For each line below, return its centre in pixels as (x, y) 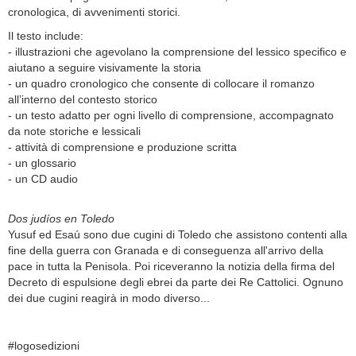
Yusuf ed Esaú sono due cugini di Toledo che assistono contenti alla (178, 235)
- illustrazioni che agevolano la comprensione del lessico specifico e (177, 52)
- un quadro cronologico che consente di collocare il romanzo (161, 84)
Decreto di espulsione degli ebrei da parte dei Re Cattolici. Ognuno (176, 282)
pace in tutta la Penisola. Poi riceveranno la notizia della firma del (171, 267)
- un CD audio (43, 179)
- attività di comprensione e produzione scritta (122, 147)
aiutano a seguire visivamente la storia (104, 68)
